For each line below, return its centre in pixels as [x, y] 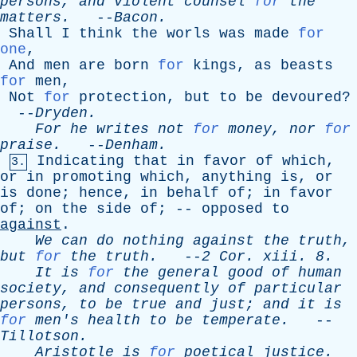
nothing [153, 241]
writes [123, 129]
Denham [131, 145]
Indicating [80, 161]
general [188, 273]
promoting [92, 177]
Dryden [61, 113]
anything [237, 177]
